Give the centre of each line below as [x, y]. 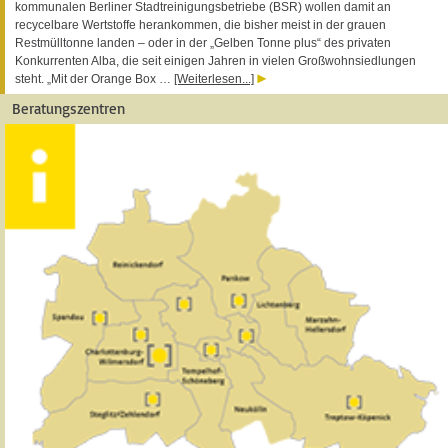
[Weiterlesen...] [214, 78]
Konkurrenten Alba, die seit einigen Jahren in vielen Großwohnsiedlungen [215, 60]
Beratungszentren [68, 108]
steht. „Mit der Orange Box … [94, 78]
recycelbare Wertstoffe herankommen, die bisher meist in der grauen [200, 24]
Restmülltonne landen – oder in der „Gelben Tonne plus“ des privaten [203, 42]
